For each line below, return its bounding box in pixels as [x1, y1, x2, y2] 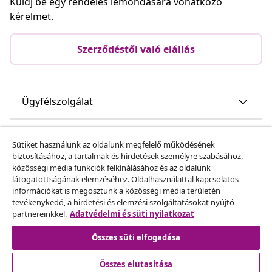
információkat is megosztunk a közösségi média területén [12, 185, 220, 196]
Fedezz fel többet [22, 200, 101, 214]
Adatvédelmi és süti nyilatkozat [70, 208, 194, 219]
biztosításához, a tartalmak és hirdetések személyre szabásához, [12, 151, 243, 161]
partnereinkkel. [12, 208, 67, 219]
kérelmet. [10, 9, 53, 23]
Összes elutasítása [99, 259, 173, 270]
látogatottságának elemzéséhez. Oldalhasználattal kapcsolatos [12, 174, 239, 185]
